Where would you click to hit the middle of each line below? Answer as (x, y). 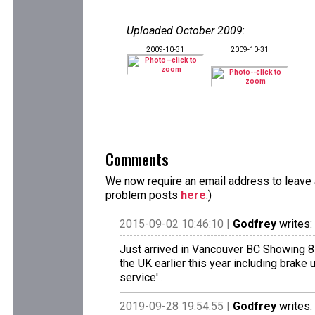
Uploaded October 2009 (185, 31)
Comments (137, 159)
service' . (141, 277)
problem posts (143, 195)
